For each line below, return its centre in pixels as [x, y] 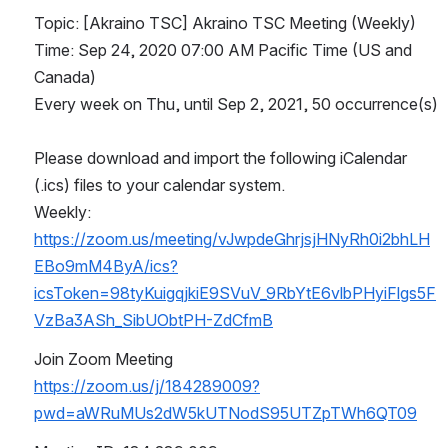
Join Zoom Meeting [103, 359]
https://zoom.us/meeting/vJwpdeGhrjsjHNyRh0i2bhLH [232, 239]
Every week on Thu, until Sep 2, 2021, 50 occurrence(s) [236, 104]
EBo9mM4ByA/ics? [106, 266]
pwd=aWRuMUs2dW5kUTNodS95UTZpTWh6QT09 [225, 413]
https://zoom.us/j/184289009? [147, 386]
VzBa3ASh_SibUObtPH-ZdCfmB [153, 320]
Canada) [65, 77]
